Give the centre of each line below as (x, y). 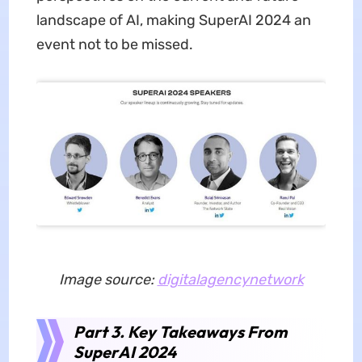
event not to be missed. (114, 45)
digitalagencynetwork (230, 279)
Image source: (108, 279)
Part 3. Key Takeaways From (180, 331)
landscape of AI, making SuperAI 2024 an (173, 21)
